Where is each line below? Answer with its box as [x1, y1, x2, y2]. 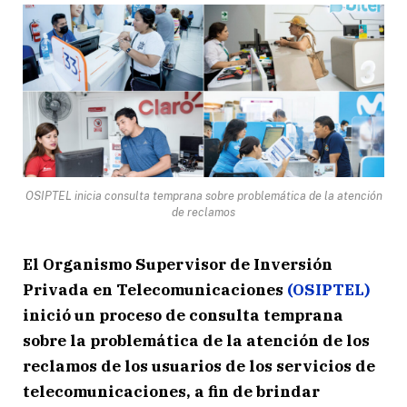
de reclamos [172, 204, 235, 219]
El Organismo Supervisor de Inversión [23, 253, 333, 274]
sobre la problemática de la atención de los [23, 330, 370, 351]
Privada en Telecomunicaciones [23, 279, 287, 300]
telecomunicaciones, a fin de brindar [23, 381, 320, 402]
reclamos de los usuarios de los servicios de [23, 355, 375, 376]
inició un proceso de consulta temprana [23, 304, 343, 325]
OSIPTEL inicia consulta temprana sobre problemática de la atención [25, 188, 382, 203]
